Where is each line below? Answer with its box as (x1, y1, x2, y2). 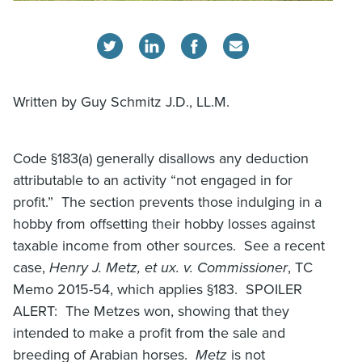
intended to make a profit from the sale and (13, 323, 285, 342)
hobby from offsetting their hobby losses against (13, 214, 315, 233)
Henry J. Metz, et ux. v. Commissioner (49, 258, 288, 276)
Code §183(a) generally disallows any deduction (13, 149, 309, 167)
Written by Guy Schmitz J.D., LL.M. (13, 92, 229, 111)
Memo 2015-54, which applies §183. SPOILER (13, 280, 302, 298)
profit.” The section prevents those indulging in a (13, 192, 322, 211)
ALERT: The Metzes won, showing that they (13, 301, 289, 320)
